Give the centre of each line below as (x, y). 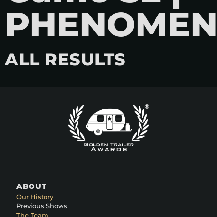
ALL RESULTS (65, 60)
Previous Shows (42, 206)
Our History (35, 197)
